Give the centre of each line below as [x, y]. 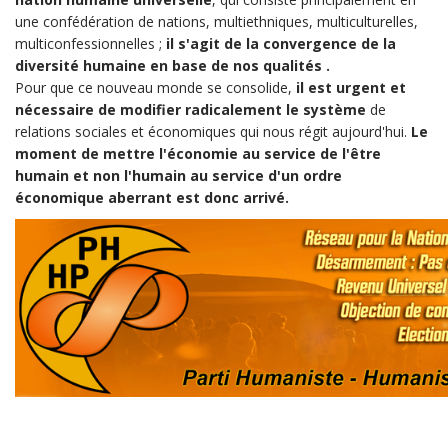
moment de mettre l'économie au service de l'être [198, 153]
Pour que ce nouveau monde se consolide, [153, 87]
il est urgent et [349, 87]
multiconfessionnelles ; [88, 43]
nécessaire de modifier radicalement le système [192, 109]
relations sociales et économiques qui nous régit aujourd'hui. [213, 131]
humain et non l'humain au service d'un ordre [178, 175]
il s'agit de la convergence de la [279, 43]
